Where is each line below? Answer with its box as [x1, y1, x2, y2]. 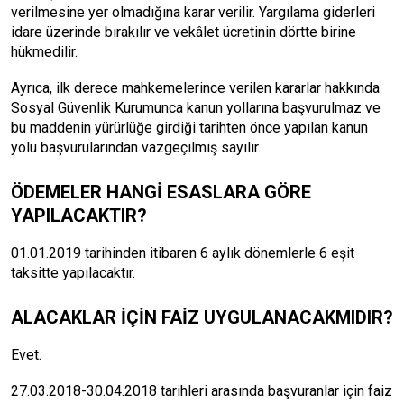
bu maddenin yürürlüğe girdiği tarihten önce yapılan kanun [11, 119, 368, 136]
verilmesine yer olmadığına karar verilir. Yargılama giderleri [11, 4, 375, 21]
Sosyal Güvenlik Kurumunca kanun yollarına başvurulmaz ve [11, 99, 381, 116]
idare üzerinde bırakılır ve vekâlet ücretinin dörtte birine [11, 23, 356, 41]
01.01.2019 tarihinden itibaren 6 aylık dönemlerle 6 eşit [11, 244, 354, 262]
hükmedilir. [11, 43, 78, 60]
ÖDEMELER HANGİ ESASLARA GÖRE [11, 181, 311, 203]
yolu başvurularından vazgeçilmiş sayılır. [11, 139, 261, 156]
